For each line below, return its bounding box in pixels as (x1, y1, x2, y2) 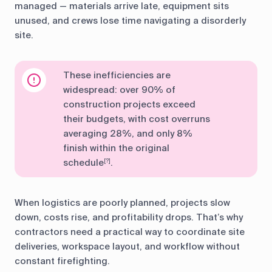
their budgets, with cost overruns (63, 113, 210, 126)
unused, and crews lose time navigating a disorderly (15, 15, 246, 27)
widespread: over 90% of (63, 84, 175, 97)
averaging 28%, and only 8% (63, 127, 192, 140)
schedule (63, 157, 104, 169)
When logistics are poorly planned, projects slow (15, 197, 230, 209)
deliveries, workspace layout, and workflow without (15, 240, 240, 253)
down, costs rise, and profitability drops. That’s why (15, 211, 243, 224)
